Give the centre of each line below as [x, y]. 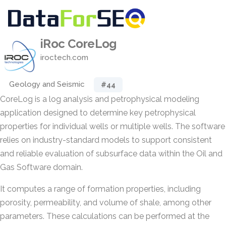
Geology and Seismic [47, 84]
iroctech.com [64, 58]
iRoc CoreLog [78, 44]
